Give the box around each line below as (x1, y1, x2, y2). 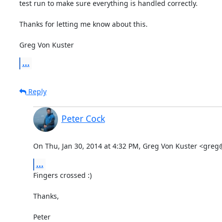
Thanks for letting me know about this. (19, 19, 148, 29)
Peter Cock (61, 112, 105, 124)
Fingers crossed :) (33, 170, 92, 180)
